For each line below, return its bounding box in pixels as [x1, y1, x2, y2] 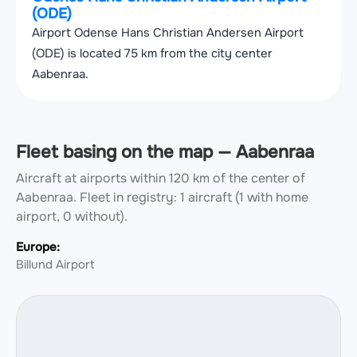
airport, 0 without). [16, 208, 127, 226]
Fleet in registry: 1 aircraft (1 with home [80, 189, 308, 206]
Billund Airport [16, 257, 95, 273]
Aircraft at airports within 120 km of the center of [16, 170, 305, 187]
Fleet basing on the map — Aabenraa [16, 141, 314, 164]
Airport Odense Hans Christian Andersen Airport [32, 25, 304, 41]
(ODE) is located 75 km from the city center [32, 45, 273, 62]
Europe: [16, 239, 60, 256]
